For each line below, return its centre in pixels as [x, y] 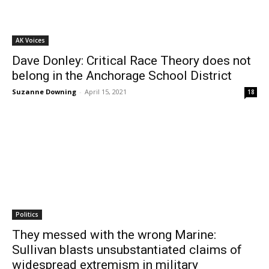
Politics [27, 214]
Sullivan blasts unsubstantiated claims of [127, 250]
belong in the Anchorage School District [122, 76]
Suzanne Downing [44, 92]
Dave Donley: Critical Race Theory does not [131, 61]
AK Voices [30, 40]
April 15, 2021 [106, 92]
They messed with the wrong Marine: [114, 235]
